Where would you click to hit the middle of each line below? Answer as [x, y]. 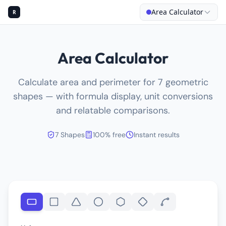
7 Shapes [70, 135]
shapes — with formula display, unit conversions [113, 96]
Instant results [156, 135]
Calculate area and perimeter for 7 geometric [113, 82]
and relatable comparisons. [113, 110]
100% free [109, 135]
